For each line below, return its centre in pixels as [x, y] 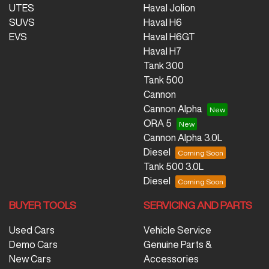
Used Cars [32, 230]
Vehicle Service [177, 230]
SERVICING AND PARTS [198, 205]
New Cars [30, 259]
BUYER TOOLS [43, 205]
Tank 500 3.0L [174, 167]
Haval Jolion [169, 8]
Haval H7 [162, 51]
